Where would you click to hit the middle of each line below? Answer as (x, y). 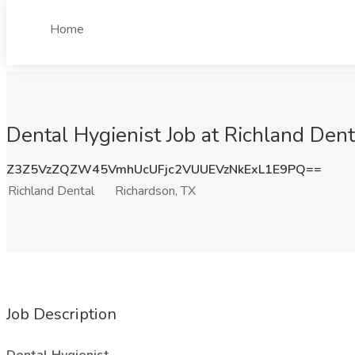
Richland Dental (51, 191)
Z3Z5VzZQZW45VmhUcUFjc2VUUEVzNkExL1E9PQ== (164, 170)
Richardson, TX (155, 191)
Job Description (61, 314)
